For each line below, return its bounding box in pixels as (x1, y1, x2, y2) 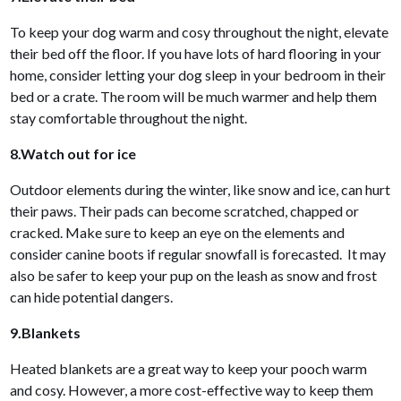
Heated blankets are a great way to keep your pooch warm (10, 359, 368, 377)
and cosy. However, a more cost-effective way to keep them (10, 380, 374, 398)
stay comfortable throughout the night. (10, 108, 251, 126)
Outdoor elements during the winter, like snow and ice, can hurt (10, 180, 391, 198)
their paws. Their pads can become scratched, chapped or (10, 201, 360, 219)
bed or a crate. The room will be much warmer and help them (10, 87, 378, 105)
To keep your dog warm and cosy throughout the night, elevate (10, 22, 389, 40)
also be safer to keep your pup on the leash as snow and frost (10, 266, 378, 284)
